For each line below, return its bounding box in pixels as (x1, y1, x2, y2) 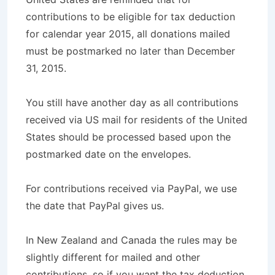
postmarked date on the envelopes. (26, 147, 191, 160)
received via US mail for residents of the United (26, 113, 247, 126)
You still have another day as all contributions (26, 96, 238, 109)
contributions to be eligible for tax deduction (26, 10, 235, 23)
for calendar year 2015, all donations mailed (26, 27, 230, 40)
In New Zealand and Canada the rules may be (26, 233, 237, 246)
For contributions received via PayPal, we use (26, 182, 237, 195)
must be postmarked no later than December (26, 44, 235, 57)
